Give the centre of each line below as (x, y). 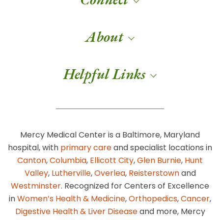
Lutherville (71, 173)
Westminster (36, 186)
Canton (32, 160)
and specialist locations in (162, 147)
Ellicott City (112, 160)
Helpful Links (104, 74)
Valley (36, 173)
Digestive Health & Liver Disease (76, 211)
